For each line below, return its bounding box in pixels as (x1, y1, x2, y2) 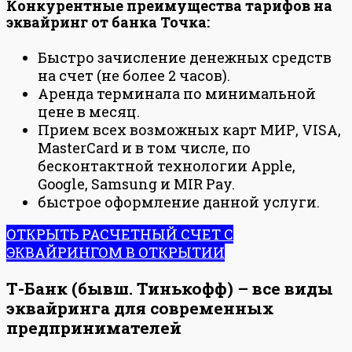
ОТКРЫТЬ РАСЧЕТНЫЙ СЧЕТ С (6, 225, 233, 244)
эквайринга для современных (6, 296, 274, 319)
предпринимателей (6, 316, 181, 339)
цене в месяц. (38, 102, 140, 122)
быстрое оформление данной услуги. (38, 192, 320, 212)
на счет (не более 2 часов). (38, 66, 230, 86)
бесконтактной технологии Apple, (38, 156, 295, 176)
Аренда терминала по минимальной (38, 84, 316, 104)
